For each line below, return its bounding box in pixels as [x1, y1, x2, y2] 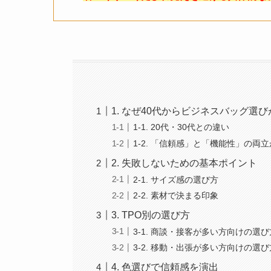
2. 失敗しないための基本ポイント [111, 158, 258, 169]
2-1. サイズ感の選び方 [133, 174, 219, 184]
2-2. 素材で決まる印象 [133, 191, 219, 201]
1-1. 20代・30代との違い [133, 122, 230, 132]
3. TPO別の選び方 [111, 210, 191, 221]
